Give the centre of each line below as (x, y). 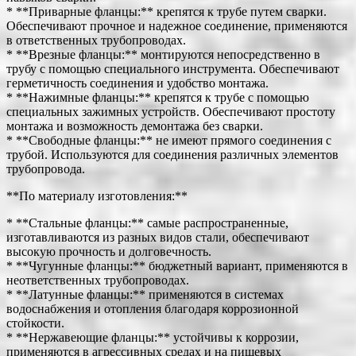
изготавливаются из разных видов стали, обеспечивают (158, 237)
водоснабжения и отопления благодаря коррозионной (153, 308)
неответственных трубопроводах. (98, 280)
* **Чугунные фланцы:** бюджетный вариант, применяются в (177, 265)
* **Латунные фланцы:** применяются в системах (145, 294)
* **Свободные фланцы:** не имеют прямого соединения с (169, 140)
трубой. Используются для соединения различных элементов (172, 154)
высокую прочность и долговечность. (109, 251)
